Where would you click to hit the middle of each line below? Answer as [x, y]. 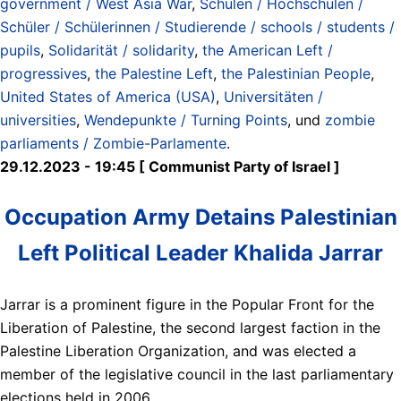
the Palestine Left [154, 73]
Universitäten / [273, 96]
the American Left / [268, 50]
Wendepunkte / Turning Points [186, 119]
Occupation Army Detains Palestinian [200, 217]
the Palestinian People [296, 73]
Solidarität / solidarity [121, 50]
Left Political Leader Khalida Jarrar [200, 252]
